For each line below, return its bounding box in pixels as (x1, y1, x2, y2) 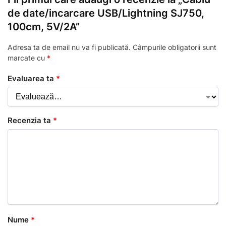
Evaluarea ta (8, 73, 56, 83)
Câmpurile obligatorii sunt (133, 43, 216, 52)
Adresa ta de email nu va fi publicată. (8, 43, 131, 52)
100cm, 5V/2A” (8, 21, 80, 33)
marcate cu (8, 53, 47, 63)
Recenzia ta (8, 116, 53, 126)
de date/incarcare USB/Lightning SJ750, (8, 7, 204, 20)
